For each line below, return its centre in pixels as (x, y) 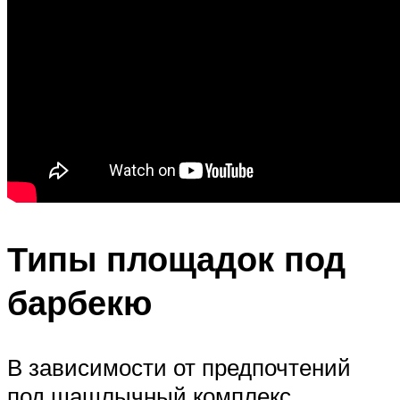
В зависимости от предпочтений (179, 367)
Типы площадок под (176, 259)
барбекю (79, 303)
